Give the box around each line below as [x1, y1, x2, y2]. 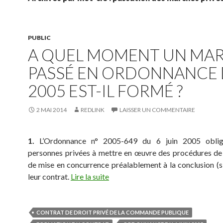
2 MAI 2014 [36, 106, 67, 113]
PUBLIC [28, 34, 51, 41]
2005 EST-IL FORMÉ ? [28, 81, 183, 101]
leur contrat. [28, 172, 71, 181]
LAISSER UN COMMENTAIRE [119, 106, 195, 113]
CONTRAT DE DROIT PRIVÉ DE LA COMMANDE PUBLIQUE [36, 209, 189, 216]
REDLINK [81, 106, 105, 113]
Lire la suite [71, 172, 109, 181]
